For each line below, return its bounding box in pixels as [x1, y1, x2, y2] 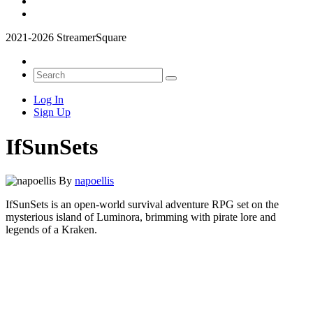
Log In [34, 94, 64, 106]
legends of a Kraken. [6, 224, 97, 236]
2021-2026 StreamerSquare [6, 31, 126, 44]
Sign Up [34, 106, 71, 119]
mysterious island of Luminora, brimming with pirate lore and [6, 211, 276, 224]
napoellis [75, 175, 114, 187]
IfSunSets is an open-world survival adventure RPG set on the [6, 198, 279, 211]
